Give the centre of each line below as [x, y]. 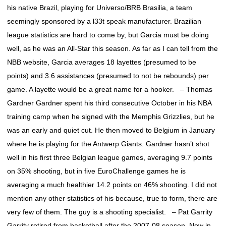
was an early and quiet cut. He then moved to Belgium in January [111, 130]
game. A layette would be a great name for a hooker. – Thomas [110, 89]
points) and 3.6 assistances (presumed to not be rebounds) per [108, 76]
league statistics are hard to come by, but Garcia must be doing [108, 35]
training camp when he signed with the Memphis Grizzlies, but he [111, 117]
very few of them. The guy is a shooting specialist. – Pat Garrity [110, 212]
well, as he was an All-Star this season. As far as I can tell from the [112, 48]
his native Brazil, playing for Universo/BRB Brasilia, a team [100, 8]
